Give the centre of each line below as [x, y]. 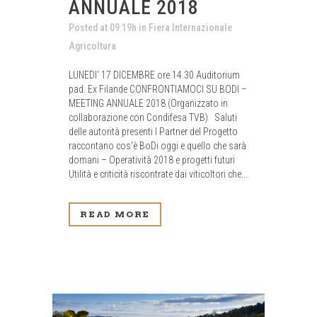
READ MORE [115, 214]
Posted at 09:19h [103, 28]
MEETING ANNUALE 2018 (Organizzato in [148, 104]
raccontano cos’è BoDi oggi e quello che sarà [157, 146]
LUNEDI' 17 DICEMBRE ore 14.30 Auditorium [154, 75]
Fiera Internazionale [190, 28]
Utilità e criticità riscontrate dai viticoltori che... [158, 174]
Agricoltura [92, 46]
